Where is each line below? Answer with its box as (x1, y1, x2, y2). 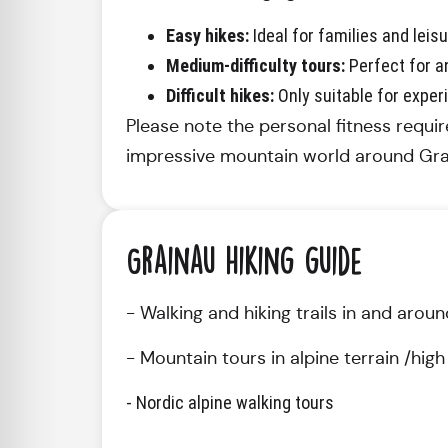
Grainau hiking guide (126, 247, 372, 276)
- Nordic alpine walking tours (126, 392, 334, 413)
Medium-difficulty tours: (166, 55, 345, 76)
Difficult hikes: (166, 85, 274, 106)
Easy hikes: (166, 25, 249, 46)
